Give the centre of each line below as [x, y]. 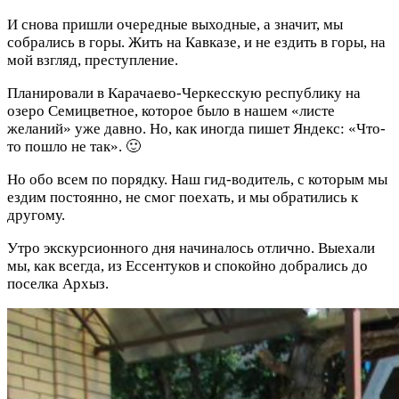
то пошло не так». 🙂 [74, 147]
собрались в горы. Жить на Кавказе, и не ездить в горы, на [196, 43]
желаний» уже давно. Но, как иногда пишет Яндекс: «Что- [196, 129]
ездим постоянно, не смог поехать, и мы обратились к [183, 198]
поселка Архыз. [58, 284]
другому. [36, 216]
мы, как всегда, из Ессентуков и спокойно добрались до [187, 266]
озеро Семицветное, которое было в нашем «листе [171, 111]
